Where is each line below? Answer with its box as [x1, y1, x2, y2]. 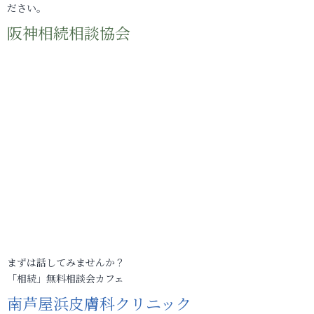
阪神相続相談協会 [7, 22, 130, 43]
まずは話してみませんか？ [7, 255, 125, 269]
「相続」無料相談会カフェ [7, 271, 124, 285]
